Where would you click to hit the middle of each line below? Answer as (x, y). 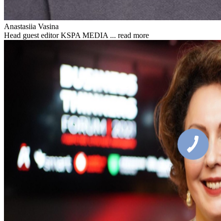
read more (133, 35)
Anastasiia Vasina (31, 26)
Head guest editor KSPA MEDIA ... (61, 35)
